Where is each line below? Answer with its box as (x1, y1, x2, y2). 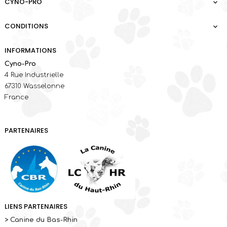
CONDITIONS (5, 21, 48, 31)
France (5, 94, 28, 101)
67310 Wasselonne (5, 83, 64, 90)
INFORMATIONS (5, 46, 56, 55)
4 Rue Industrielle (5, 71, 63, 79)
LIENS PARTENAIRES (5, 201, 67, 211)
